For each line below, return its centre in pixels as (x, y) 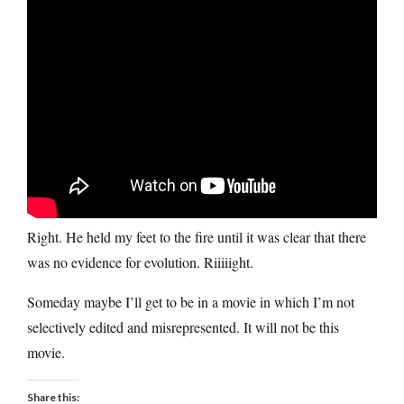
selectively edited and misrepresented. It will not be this (183, 326)
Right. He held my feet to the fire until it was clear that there (197, 236)
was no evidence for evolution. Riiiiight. (140, 262)
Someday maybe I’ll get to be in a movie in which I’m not (191, 301)
